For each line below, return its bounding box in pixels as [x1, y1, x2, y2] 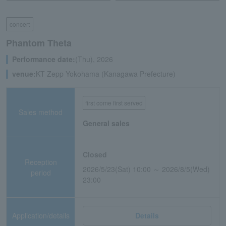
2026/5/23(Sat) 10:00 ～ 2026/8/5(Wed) [83, 164, 210, 174]
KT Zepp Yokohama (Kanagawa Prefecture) [36, 69, 176, 79]
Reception [24, 156, 57, 167]
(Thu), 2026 [75, 54, 113, 64]
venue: [12, 69, 36, 79]
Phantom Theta [6, 36, 72, 49]
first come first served [85, 98, 143, 107]
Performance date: [12, 54, 75, 64]
